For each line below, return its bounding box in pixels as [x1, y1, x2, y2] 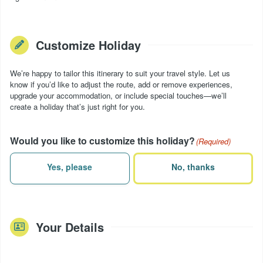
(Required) [196, 135, 231, 147]
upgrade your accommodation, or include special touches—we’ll [10, 89, 227, 101]
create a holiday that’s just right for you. [10, 100, 145, 112]
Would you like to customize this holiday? [10, 133, 195, 147]
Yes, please [47, 161, 93, 173]
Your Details [36, 218, 104, 235]
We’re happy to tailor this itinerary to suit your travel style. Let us [10, 67, 230, 79]
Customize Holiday [36, 36, 141, 53]
